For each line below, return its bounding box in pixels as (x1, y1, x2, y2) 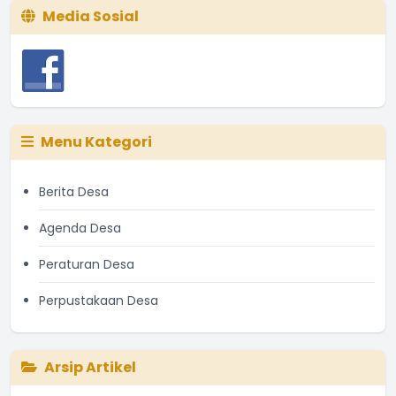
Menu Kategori (41, 132, 152, 153)
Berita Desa (39, 183, 109, 202)
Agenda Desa (39, 219, 121, 238)
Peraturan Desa (39, 255, 134, 274)
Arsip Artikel (44, 357, 136, 378)
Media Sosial (42, 6, 139, 27)
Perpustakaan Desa (39, 292, 158, 310)
